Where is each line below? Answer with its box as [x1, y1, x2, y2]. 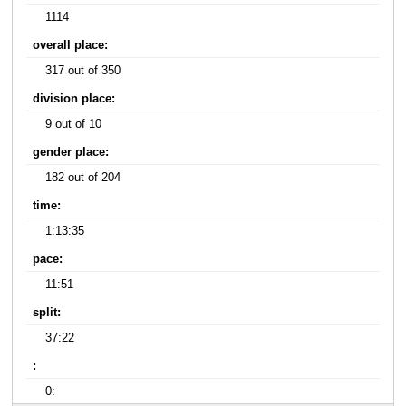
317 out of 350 [45, 63, 121, 77]
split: [33, 305, 62, 319]
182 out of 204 [45, 170, 121, 184]
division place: [33, 92, 116, 105]
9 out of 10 [45, 117, 102, 130]
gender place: [33, 145, 110, 159]
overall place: [33, 38, 109, 52]
